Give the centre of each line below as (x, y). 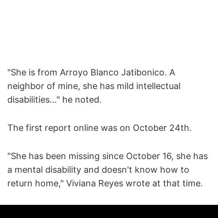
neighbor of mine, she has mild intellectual (94, 86)
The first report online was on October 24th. (100, 127)
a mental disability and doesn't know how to (98, 169)
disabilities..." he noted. (54, 99)
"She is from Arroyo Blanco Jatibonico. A (91, 72)
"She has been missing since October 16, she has (108, 156)
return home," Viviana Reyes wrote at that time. (105, 183)
